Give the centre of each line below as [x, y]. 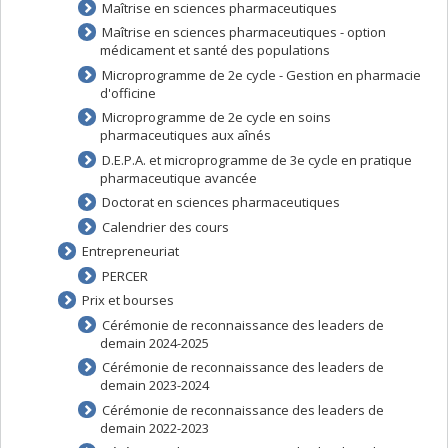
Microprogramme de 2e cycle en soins [216, 117]
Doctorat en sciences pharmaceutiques [220, 202]
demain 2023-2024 [154, 385]
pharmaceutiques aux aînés [185, 135]
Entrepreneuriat [130, 251]
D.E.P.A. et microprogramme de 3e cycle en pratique [256, 159]
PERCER [124, 275]
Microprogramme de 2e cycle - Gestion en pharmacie [261, 74]
